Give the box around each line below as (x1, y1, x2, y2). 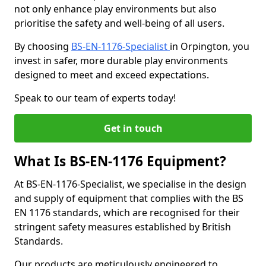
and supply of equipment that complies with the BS (14, 192, 243, 205)
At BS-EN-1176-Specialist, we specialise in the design (14, 178, 246, 191)
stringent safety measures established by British (14, 220, 231, 233)
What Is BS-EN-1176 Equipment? (14, 152, 226, 170)
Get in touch (103, 122, 163, 135)
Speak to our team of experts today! (14, 91, 176, 104)
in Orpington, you (170, 40, 249, 53)
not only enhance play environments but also (14, 2, 217, 15)
